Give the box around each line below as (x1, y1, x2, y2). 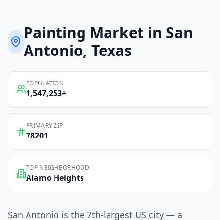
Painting (24, 23, 86, 43)
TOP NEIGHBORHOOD (26, 164, 89, 172)
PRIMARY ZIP (26, 121, 63, 130)
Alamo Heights (26, 172, 84, 184)
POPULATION (26, 79, 64, 88)
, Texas (83, 40, 132, 61)
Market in (86, 23, 166, 43)
